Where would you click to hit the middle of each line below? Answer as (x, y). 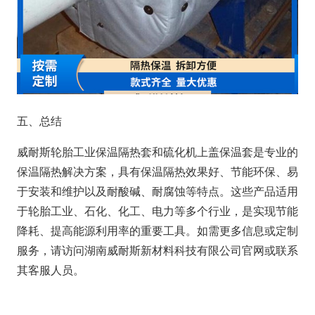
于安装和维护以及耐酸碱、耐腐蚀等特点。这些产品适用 (157, 191)
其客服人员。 (51, 270)
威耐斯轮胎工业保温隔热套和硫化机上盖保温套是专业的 (157, 152)
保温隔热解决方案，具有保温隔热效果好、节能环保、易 (157, 172)
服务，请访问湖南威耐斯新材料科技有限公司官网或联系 (157, 250)
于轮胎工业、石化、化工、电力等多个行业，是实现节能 (157, 211)
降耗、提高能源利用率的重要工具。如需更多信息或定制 (157, 231)
